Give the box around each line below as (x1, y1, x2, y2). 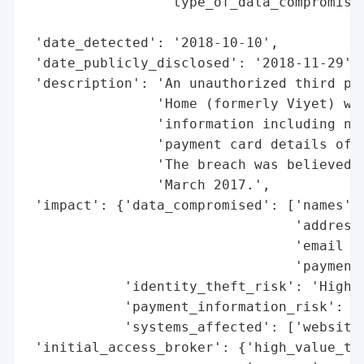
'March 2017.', (27, 176, 271, 193)
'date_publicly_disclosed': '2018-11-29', (27, 54, 360, 71)
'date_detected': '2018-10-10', (27, 34, 279, 50)
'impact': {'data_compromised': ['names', (27, 197, 360, 213)
